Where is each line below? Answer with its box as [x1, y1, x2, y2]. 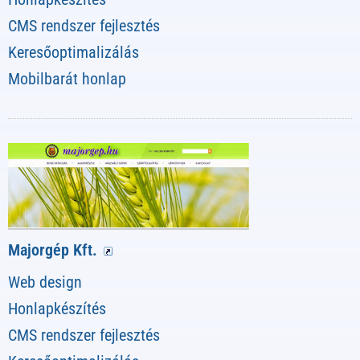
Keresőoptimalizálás [8, 43, 139, 63]
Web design [8, 272, 82, 292]
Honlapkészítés [8, 298, 106, 318]
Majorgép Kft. [8, 239, 97, 260]
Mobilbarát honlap [8, 69, 126, 89]
